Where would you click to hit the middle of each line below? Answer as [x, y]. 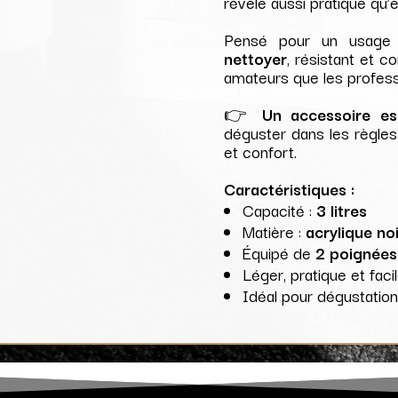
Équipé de [279, 253]
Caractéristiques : [290, 189]
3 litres [342, 210]
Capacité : [280, 210]
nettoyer [256, 58]
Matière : [275, 231]
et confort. [261, 151]
